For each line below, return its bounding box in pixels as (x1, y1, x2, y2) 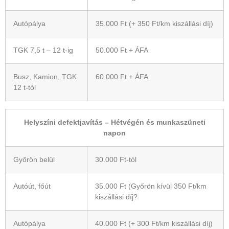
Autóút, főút (13, 182, 51, 190)
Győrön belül (13, 155, 55, 164)
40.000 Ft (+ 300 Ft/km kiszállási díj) (95, 219, 213, 227)
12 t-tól (13, 83, 36, 91)
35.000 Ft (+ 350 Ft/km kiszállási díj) (96, 19, 213, 28)
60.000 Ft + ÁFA (96, 73, 148, 81)
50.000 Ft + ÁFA (96, 46, 148, 54)
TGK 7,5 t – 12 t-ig (13, 46, 73, 54)
